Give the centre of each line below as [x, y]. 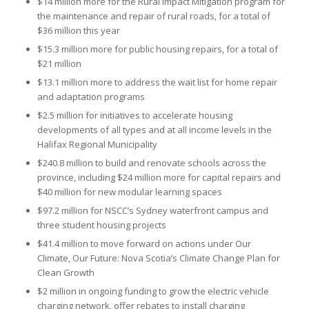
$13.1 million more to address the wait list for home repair [157, 82]
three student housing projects [101, 225]
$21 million [59, 64]
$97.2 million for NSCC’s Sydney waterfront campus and [152, 211]
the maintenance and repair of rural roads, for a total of [153, 16]
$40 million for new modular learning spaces [129, 192]
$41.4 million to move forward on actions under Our [144, 244]
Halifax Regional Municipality [97, 144]
